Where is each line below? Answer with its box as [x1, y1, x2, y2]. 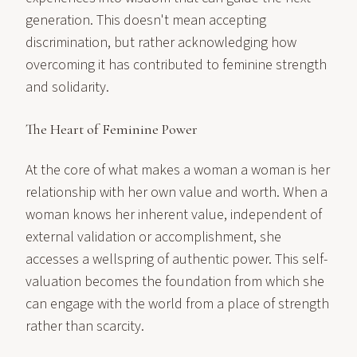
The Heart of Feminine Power [25, 120, 198, 138]
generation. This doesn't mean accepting [25, 10, 266, 30]
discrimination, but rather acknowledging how [25, 33, 296, 53]
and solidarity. [25, 77, 109, 97]
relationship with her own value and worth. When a [25, 182, 328, 202]
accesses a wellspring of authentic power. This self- [25, 249, 328, 269]
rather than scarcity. [25, 316, 144, 336]
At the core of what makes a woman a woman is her [25, 160, 330, 180]
